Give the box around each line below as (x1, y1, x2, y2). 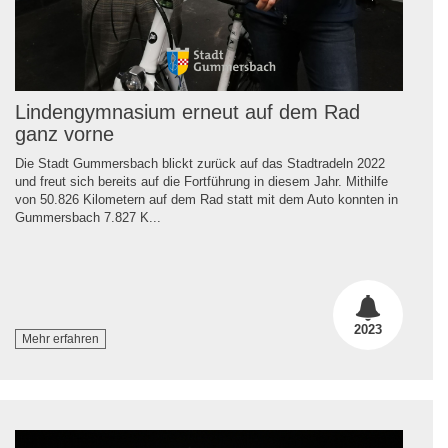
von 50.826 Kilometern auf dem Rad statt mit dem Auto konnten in (15, 191, 398, 207)
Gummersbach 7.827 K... (15, 209, 161, 225)
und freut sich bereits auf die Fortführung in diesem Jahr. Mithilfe (15, 173, 388, 189)
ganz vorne (15, 122, 114, 145)
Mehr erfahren (22, 331, 99, 346)
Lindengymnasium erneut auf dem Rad (15, 100, 360, 123)
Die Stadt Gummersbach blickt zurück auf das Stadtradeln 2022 (15, 155, 385, 171)
